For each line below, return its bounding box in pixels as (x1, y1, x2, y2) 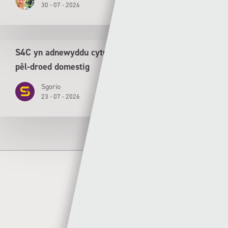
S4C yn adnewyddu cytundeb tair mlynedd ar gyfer (15, 46, 210, 59)
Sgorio (41, 81, 61, 92)
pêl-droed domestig (15, 60, 90, 73)
